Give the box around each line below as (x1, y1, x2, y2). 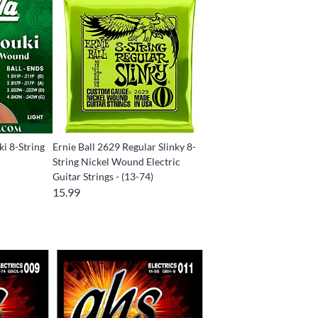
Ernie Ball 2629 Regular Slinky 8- (53, 140, 197, 153)
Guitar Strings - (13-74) (53, 170, 154, 182)
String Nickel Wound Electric (53, 155, 181, 168)
